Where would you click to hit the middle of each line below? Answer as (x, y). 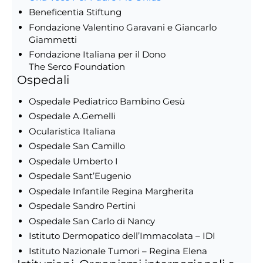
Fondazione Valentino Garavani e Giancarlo (122, 27)
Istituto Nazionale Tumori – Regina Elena (118, 251)
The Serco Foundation (77, 67)
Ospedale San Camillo (77, 146)
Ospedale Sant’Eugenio (80, 176)
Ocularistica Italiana (72, 131)
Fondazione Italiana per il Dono (97, 55)
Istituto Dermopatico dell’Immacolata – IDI (122, 236)
